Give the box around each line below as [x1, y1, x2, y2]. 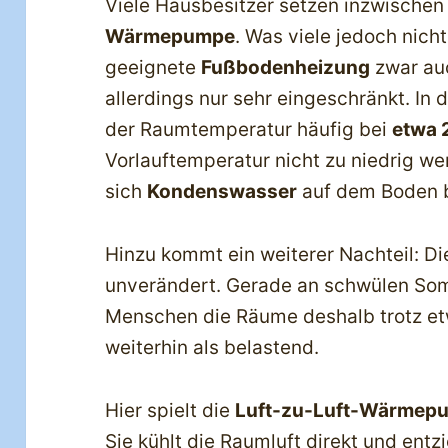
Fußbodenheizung [201, 56, 371, 80]
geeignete [105, 56, 202, 80]
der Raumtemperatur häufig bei [105, 118, 393, 142]
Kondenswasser [147, 180, 298, 204]
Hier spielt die [105, 399, 236, 423]
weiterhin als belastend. [105, 336, 320, 360]
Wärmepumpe [105, 25, 236, 49]
